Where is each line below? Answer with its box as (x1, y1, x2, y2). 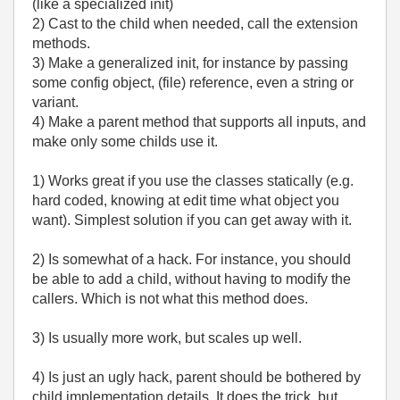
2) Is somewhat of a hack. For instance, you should (32, 252, 351, 267)
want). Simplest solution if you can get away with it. (32, 212, 352, 228)
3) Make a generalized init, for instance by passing (32, 55, 348, 71)
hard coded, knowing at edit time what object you (32, 193, 339, 208)
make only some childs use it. (32, 134, 218, 149)
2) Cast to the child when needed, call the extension (32, 16, 358, 31)
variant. (32, 95, 79, 110)
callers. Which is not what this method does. (32, 291, 308, 306)
